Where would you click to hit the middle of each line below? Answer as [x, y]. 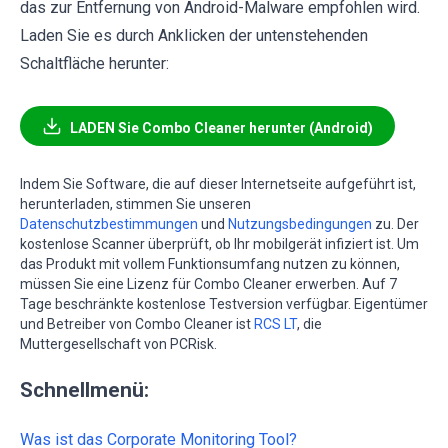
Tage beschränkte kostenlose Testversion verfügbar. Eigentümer [224, 304]
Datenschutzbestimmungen [109, 224]
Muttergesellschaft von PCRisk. [118, 344]
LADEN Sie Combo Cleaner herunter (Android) [221, 128]
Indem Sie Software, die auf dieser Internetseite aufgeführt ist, [218, 184]
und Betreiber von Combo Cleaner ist [137, 324]
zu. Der [395, 224]
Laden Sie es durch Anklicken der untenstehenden [194, 36]
